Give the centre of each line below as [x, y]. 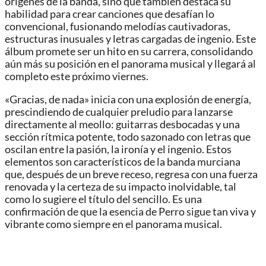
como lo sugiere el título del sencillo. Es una [103, 199]
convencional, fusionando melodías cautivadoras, [118, 26]
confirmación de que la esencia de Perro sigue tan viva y [130, 211]
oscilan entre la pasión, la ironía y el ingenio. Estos [118, 149]
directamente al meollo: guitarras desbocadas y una [122, 124]
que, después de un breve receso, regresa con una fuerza [131, 174]
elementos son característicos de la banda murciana [123, 161]
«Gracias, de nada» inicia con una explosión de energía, [128, 99]
